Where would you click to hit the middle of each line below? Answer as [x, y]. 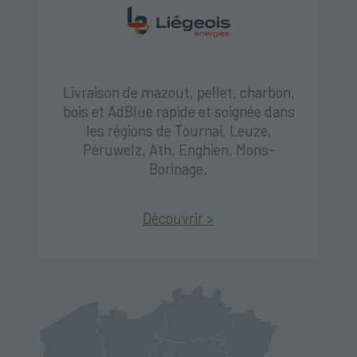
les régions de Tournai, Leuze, [178, 131]
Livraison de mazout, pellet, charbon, [178, 93]
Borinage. [178, 169]
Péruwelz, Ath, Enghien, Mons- [178, 150]
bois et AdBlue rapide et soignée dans [178, 112]
